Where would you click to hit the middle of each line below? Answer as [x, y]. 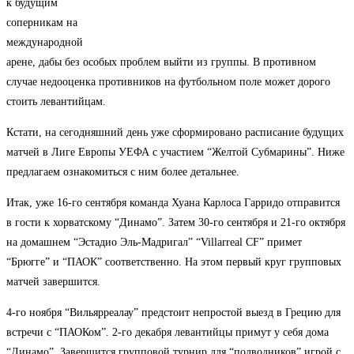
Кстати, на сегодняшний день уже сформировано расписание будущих [175, 133]
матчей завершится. [53, 282]
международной [45, 43]
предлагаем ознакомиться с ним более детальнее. [123, 172]
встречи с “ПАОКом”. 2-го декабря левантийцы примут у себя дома [168, 333]
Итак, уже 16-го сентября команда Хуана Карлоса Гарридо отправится [173, 203]
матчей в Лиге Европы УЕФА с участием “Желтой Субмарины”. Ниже [175, 153]
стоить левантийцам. [56, 102]
